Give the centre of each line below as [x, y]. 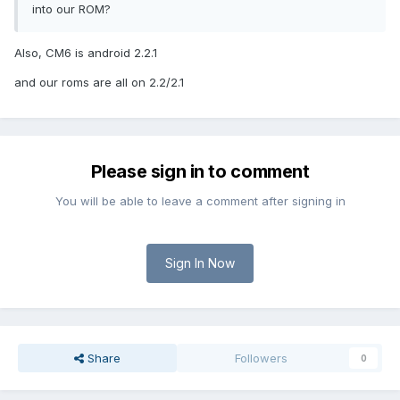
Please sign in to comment [200, 172]
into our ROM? [71, 9]
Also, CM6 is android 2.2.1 [86, 53]
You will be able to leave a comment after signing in [200, 201]
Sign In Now [200, 263]
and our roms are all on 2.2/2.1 [99, 83]
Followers [262, 358]
